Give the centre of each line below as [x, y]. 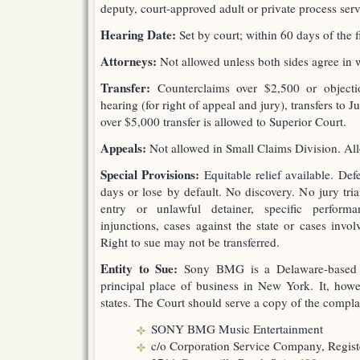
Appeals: [123, 148]
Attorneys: [129, 61]
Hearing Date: [138, 35]
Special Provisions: [150, 174]
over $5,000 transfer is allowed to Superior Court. [223, 121]
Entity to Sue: [139, 268]
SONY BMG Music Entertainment [237, 329]
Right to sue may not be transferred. [190, 242]
